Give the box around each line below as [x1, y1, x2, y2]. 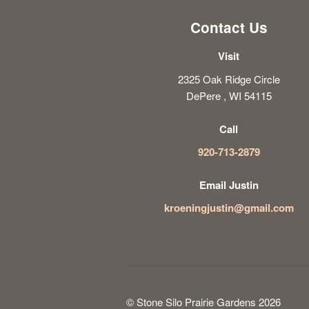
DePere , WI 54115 [186, 88, 272, 103]
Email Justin [199, 177, 259, 193]
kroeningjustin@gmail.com [163, 200, 294, 216]
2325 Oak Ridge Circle [177, 71, 280, 86]
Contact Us [190, 17, 268, 38]
